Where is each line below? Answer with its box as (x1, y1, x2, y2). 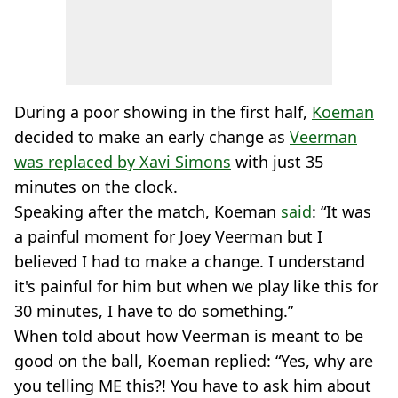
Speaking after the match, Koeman (14, 201, 281, 222)
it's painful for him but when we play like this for (14, 275, 378, 297)
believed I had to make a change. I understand (14, 251, 365, 272)
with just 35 (231, 151, 323, 172)
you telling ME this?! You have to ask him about (14, 375, 371, 396)
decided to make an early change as (14, 126, 290, 147)
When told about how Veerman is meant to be (14, 325, 363, 346)
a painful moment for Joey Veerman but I (14, 226, 322, 247)
